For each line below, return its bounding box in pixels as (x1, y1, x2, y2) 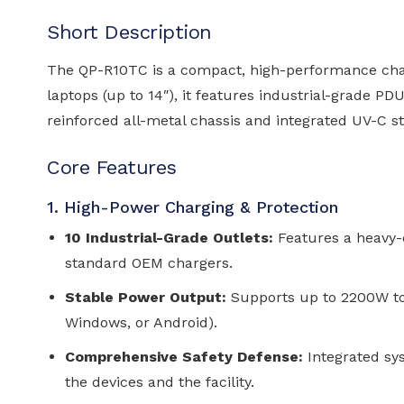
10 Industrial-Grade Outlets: (65, 228, 273, 246)
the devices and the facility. (65, 372, 254, 390)
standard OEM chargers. (65, 253, 233, 271)
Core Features (47, 155, 177, 179)
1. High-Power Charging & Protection (47, 197, 338, 216)
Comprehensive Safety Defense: (65, 347, 303, 365)
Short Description (47, 20, 212, 43)
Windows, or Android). (65, 313, 217, 331)
